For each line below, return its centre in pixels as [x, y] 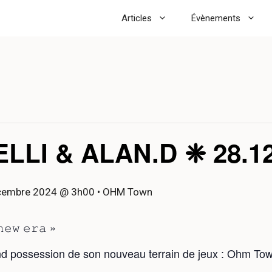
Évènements [216, 18]
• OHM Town [124, 192]
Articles [137, 18]
